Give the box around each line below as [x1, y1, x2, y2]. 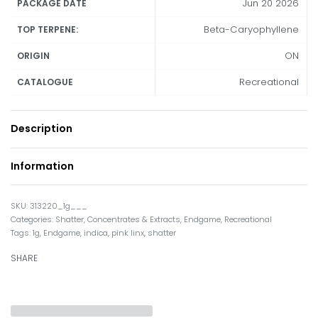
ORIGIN [17, 50, 50, 62]
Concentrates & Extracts [87, 213, 180, 225]
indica [84, 226, 108, 238]
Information [11, 158, 74, 173]
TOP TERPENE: [17, 23, 79, 36]
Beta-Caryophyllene [203, 23, 299, 37]
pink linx [111, 226, 144, 238]
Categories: [11, 213, 55, 225]
